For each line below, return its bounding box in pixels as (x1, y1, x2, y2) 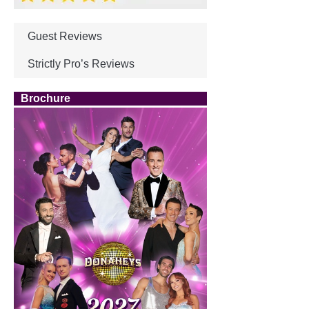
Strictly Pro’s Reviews (28, 57, 134, 70)
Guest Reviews (28, 30, 102, 42)
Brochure (21, 92, 70, 104)
